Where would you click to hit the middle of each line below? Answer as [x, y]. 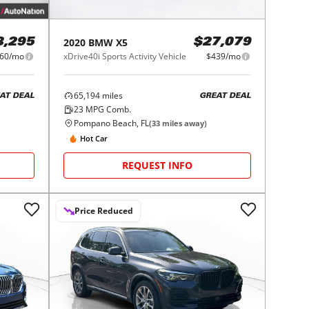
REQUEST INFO [158, 166]
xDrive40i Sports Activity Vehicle [125, 57]
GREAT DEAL [225, 96]
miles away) [184, 123]
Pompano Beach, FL [112, 123]
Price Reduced [104, 211]
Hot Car [94, 138]
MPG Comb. [108, 110]
